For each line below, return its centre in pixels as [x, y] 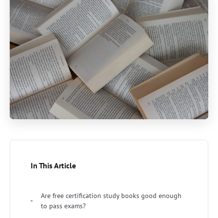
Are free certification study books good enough [111, 195]
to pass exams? [63, 206]
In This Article [53, 165]
